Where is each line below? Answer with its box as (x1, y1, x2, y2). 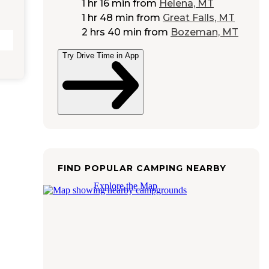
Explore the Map (94, 180, 157, 191)
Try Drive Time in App (62, 51, 139, 61)
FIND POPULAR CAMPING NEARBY (58, 162, 226, 174)
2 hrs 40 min (82, 26, 142, 38)
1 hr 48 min (82, 12, 134, 24)
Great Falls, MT (163, 12, 235, 24)
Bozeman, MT (171, 26, 238, 38)
